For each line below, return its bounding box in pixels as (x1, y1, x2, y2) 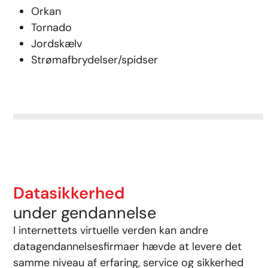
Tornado (31, 20, 72, 35)
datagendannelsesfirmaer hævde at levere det (13, 239, 242, 254)
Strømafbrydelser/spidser (31, 53, 159, 68)
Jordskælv (31, 36, 83, 51)
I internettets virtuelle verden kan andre (13, 223, 209, 238)
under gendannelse (13, 202, 157, 224)
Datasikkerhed (13, 182, 125, 204)
